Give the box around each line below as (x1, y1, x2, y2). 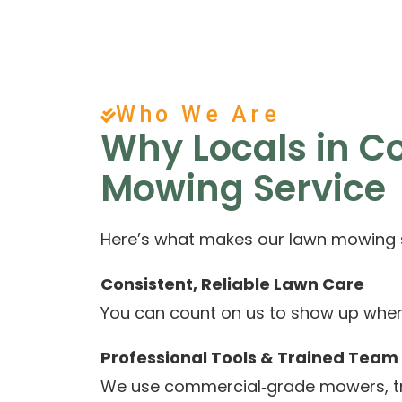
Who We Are (116, 101, 280, 127)
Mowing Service (100, 163, 386, 214)
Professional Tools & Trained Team (100, 346, 398, 369)
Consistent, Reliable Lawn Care (100, 273, 364, 295)
